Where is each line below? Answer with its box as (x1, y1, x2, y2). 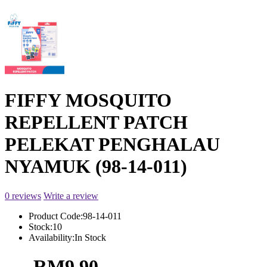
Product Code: (29, 210, 83, 221)
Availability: (29, 232, 74, 243)
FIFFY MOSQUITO (5, 89, 172, 111)
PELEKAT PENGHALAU (5, 133, 220, 156)
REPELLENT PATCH (5, 111, 188, 133)
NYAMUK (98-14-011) (5, 156, 187, 178)
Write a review (44, 190, 98, 201)
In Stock (74, 232, 106, 243)
